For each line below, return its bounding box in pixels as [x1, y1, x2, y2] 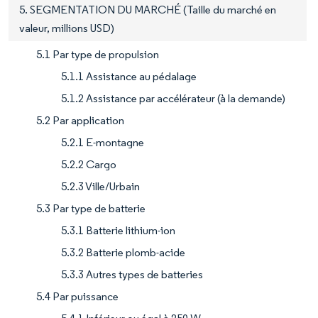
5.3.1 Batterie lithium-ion [61, 223, 175, 237]
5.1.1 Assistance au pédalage [61, 69, 197, 83]
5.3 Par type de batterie [36, 201, 146, 215]
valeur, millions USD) [19, 21, 114, 35]
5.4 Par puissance [36, 289, 119, 303]
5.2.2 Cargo [61, 157, 116, 171]
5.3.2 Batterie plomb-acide [61, 245, 185, 259]
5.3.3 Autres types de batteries [61, 267, 203, 281]
